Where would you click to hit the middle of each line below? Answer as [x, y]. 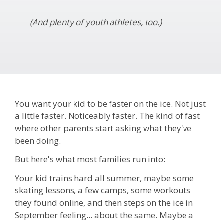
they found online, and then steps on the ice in [104, 202]
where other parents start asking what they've [103, 128]
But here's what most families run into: [90, 159]
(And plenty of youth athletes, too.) [96, 22]
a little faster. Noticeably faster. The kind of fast [107, 116]
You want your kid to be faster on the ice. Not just [110, 104]
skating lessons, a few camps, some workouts [103, 190]
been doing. [38, 141]
